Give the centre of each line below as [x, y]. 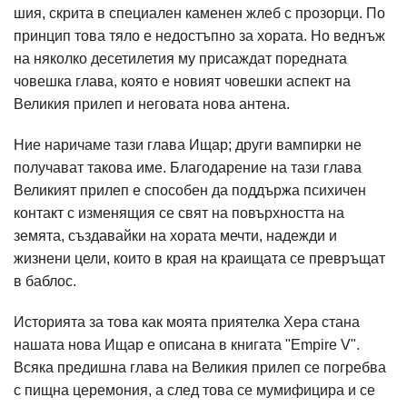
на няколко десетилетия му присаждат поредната [180, 59]
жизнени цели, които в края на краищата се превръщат [199, 258]
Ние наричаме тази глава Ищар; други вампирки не [188, 145]
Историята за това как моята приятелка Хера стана [187, 322]
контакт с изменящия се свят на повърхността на [179, 213]
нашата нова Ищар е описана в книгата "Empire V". [187, 345]
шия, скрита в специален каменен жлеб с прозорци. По [199, 13]
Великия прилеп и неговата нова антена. [152, 104]
